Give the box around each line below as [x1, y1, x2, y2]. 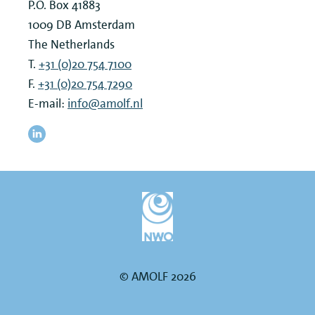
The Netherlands [28, 37, 115, 53]
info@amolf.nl [67, 96, 143, 112]
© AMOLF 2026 [119, 269, 196, 285]
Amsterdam [75, 17, 135, 33]
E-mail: [28, 96, 67, 112]
